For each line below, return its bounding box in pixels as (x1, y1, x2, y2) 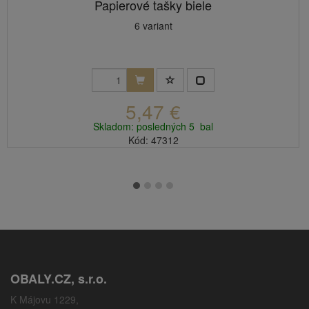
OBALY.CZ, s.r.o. (10, 269, 107, 288)
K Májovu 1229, (10, 292, 79, 306)
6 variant (134, 18, 172, 32)
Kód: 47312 (128, 132, 179, 147)
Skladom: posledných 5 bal (93, 119, 213, 133)
